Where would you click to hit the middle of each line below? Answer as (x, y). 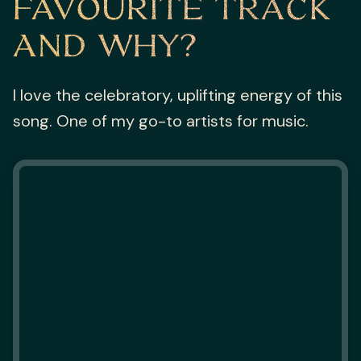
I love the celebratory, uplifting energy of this (178, 95)
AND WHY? (105, 44)
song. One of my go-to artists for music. (161, 121)
